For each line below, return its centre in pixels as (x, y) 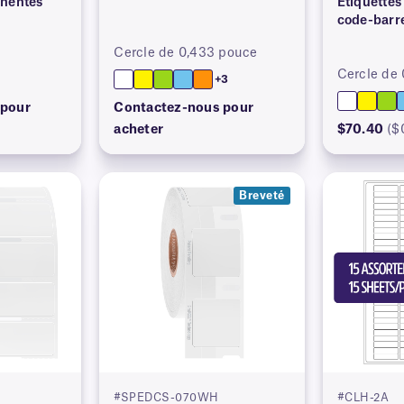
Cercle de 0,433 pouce (186, 54)
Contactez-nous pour (184, 109)
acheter (139, 130)
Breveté (262, 196)
